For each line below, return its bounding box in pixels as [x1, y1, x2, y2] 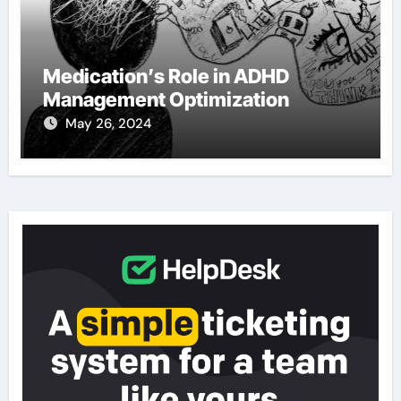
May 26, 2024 [64, 114, 151, 132]
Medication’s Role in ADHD [42, 64, 289, 88]
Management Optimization [42, 87, 289, 111]
